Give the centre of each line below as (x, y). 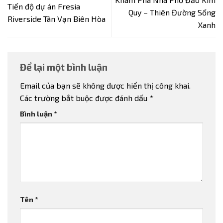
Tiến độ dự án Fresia (44, 6)
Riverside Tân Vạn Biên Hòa (56, 18)
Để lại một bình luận (65, 67)
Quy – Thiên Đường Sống (172, 12)
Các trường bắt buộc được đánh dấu (85, 98)
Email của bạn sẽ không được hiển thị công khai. (105, 86)
